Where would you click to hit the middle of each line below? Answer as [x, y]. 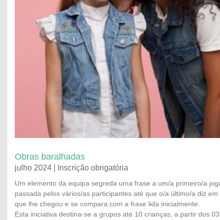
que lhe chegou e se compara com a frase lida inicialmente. [107, 204]
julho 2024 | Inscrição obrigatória [71, 168]
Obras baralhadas [50, 157]
